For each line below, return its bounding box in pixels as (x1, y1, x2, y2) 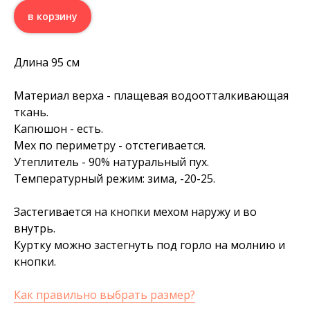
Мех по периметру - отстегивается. (14, 138, 206, 154)
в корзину (28, 10, 77, 24)
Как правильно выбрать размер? (14, 287, 195, 303)
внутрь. (14, 221, 55, 237)
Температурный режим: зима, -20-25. (14, 171, 215, 187)
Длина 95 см (14, 55, 80, 71)
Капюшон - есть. (14, 121, 103, 137)
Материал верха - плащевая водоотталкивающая (14, 88, 289, 104)
